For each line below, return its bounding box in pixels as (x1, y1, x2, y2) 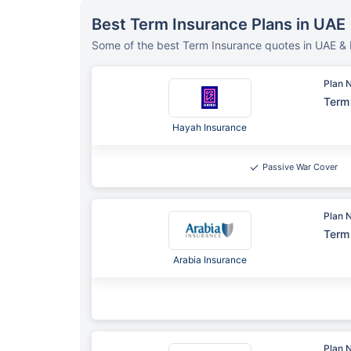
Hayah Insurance (172, 121, 248, 133)
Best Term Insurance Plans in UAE (92, 14, 346, 34)
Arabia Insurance (172, 253, 247, 266)
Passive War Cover (262, 161, 338, 172)
